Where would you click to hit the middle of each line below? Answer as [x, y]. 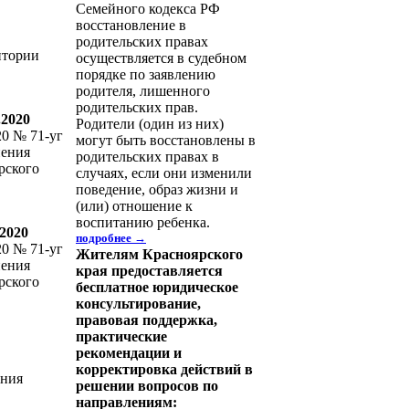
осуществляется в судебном [161, 58]
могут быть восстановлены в [166, 140]
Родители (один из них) [150, 124]
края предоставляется [149, 271]
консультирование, [138, 304]
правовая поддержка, [147, 320]
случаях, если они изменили [164, 173]
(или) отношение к [134, 206]
